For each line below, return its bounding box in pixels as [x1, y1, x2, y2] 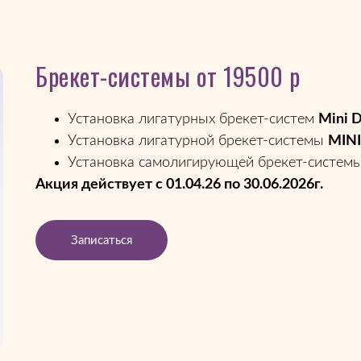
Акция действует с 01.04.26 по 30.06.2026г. [35, 177, 323, 192]
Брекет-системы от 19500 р [35, 58, 301, 94]
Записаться [71, 234, 132, 247]
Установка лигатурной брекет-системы [68, 134, 328, 148]
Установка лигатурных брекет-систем [68, 112, 318, 127]
